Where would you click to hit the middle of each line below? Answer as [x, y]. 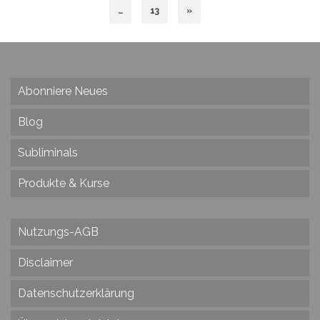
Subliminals [48, 153]
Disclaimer [45, 263]
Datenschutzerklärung [76, 294]
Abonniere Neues [63, 91]
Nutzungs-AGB [58, 232]
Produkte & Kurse [64, 184]
